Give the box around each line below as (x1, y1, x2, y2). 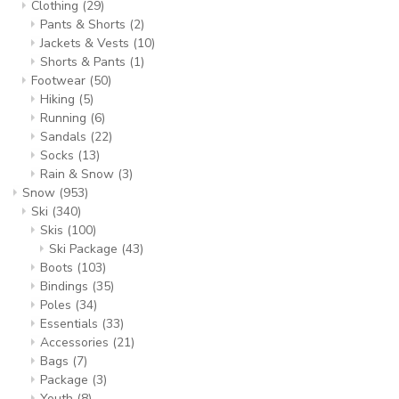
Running (40, 110, 90, 126)
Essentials (40, 315, 102, 332)
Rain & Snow (40, 166, 118, 183)
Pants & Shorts (40, 16, 129, 33)
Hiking (40, 91, 78, 108)
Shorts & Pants (40, 53, 129, 70)
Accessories (40, 334, 112, 351)
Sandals (40, 128, 90, 145)
